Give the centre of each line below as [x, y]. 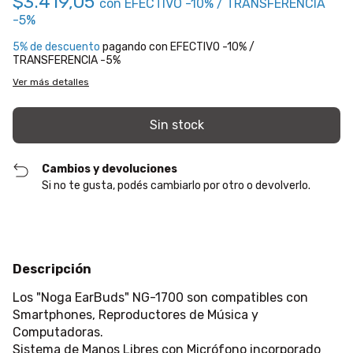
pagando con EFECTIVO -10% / [177, 47]
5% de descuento [56, 47]
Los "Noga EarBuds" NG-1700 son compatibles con [160, 297]
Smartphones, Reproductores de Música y [136, 315]
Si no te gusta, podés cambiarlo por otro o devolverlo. [176, 186]
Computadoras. [58, 332]
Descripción [52, 269]
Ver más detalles [51, 82]
